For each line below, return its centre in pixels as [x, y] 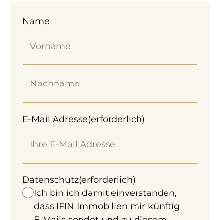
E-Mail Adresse [55, 119]
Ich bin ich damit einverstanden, [105, 193]
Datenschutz [50, 179]
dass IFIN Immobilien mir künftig [107, 206]
